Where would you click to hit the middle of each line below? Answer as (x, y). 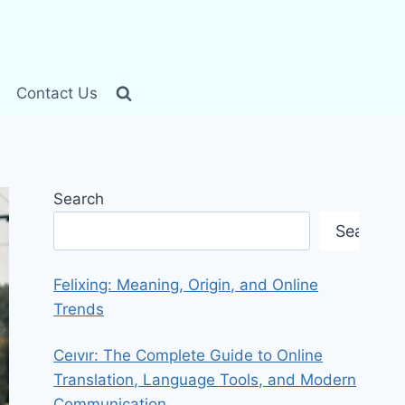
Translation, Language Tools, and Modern (205, 380)
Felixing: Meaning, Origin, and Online (186, 285)
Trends (79, 310)
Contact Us (57, 94)
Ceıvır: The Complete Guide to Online (188, 356)
